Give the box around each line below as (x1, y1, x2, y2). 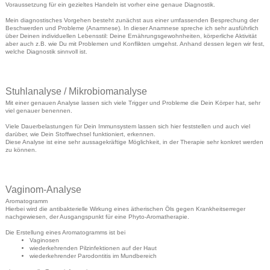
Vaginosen (30, 236, 59, 243)
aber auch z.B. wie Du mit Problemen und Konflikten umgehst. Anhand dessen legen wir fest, (5, 40, 265, 47)
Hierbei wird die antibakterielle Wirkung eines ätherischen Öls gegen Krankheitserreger (5, 205, 245, 212)
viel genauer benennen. (5, 107, 72, 114)
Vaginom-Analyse (5, 184, 81, 195)
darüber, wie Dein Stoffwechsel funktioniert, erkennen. (5, 130, 155, 137)
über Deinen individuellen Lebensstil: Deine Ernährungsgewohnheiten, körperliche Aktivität (5, 32, 257, 39)
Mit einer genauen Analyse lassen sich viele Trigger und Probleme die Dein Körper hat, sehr (5, 99, 260, 106)
